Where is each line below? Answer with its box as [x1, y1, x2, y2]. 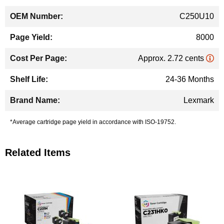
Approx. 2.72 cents [138, 54, 206, 62]
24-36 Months [165, 75, 214, 83]
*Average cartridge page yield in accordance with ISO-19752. [10, 118, 176, 125]
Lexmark [183, 96, 214, 104]
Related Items [5, 147, 70, 158]
